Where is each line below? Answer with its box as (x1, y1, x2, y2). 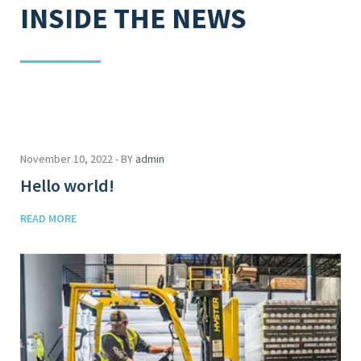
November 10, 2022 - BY (20, 151, 135, 166)
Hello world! (20, 174, 114, 197)
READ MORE (20, 211, 77, 226)
